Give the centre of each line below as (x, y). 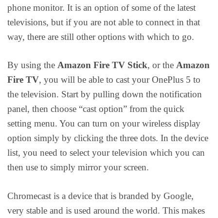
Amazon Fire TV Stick (102, 65)
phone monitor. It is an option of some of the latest (101, 7)
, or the (162, 65)
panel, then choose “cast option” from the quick (96, 109)
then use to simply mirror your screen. (78, 167)
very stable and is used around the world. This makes (106, 210)
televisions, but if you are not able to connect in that (104, 22)
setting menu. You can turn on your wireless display (104, 124)
